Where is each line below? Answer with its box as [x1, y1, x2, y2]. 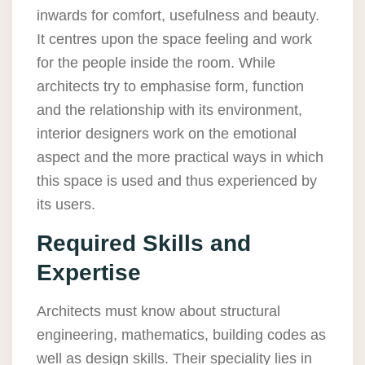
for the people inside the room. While [37, 55, 275, 72]
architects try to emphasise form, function [37, 78, 304, 95]
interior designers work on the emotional [37, 125, 297, 143]
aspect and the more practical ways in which [37, 149, 323, 166]
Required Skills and [37, 231, 251, 257]
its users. [37, 196, 95, 213]
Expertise [37, 260, 141, 286]
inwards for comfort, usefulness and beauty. [37, 7, 319, 24]
